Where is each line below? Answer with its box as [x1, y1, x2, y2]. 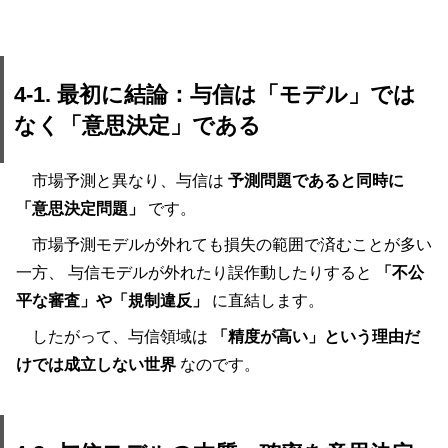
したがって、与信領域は [32, 328, 212, 346]
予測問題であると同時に [228, 172, 404, 190]
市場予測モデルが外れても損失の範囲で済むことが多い [32, 236, 432, 254]
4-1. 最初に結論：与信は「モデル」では [13, 81, 416, 107]
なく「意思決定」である [13, 112, 261, 138]
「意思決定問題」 [16, 200, 144, 218]
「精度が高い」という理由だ [212, 328, 420, 346]
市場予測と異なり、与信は [32, 172, 228, 190]
